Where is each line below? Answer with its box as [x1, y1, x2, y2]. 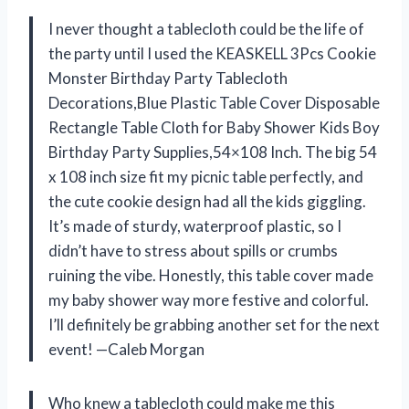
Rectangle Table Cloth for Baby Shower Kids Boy [48, 118, 380, 138]
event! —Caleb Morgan [48, 340, 204, 360]
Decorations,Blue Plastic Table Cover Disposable [48, 93, 380, 113]
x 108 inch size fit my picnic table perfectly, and [48, 167, 363, 187]
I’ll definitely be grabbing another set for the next [48, 315, 380, 335]
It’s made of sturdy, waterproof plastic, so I [48, 216, 341, 236]
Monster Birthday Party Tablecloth [48, 68, 288, 89]
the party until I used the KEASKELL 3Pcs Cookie [48, 44, 376, 64]
